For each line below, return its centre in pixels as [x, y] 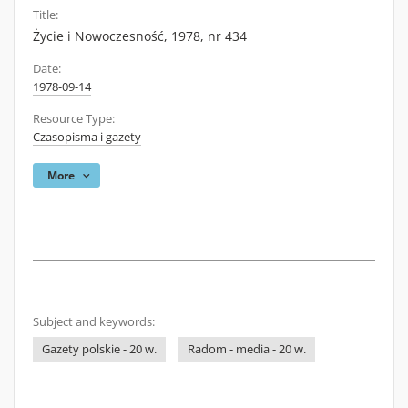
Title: [46, 15]
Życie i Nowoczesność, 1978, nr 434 [140, 36]
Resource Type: [74, 119]
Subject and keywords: [94, 322]
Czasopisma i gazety [87, 137]
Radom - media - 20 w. [247, 349]
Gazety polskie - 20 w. [99, 349]
